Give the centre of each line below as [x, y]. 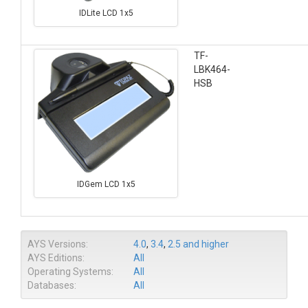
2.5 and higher [198, 244]
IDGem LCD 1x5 [106, 184]
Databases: [52, 285]
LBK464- [212, 69]
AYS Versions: [58, 244]
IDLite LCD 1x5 [106, 13]
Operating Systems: [70, 272]
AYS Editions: [56, 258]
